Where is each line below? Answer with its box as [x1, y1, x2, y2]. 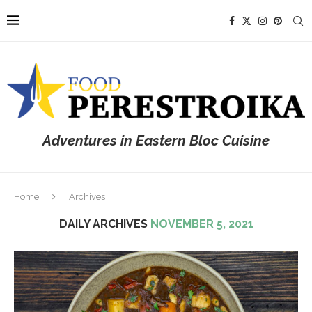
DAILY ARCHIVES [58, 217, 150, 231]
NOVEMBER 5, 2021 [150, 217, 253, 231]
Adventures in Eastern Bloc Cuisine [42, 132, 270, 149]
